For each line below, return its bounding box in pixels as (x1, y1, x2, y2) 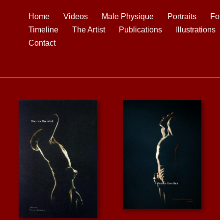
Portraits (167, 12, 196, 21)
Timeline (28, 26, 58, 34)
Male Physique (102, 12, 154, 21)
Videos (63, 12, 88, 21)
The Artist (72, 26, 105, 34)
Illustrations (176, 26, 216, 34)
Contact (28, 39, 55, 47)
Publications (119, 26, 162, 34)
